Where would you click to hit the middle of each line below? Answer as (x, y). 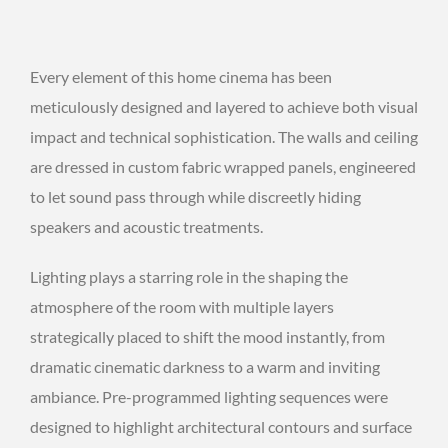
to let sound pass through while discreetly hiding (195, 196)
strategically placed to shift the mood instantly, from (207, 336)
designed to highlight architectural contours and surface (221, 426)
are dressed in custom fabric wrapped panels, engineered (223, 166)
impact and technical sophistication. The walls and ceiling (224, 136)
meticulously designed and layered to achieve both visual (224, 106)
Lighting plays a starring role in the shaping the (189, 276)
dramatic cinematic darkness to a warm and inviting (205, 366)
